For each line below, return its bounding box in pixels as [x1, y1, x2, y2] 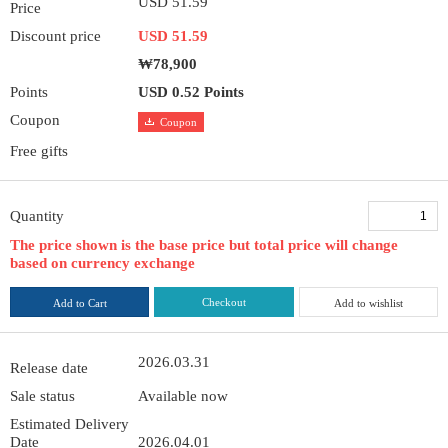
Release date [10, 359, 88, 376]
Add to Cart [52, 296, 107, 309]
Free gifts [10, 142, 68, 159]
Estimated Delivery [10, 415, 129, 432]
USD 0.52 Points [138, 84, 245, 100]
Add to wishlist [333, 296, 403, 309]
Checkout [201, 295, 246, 308]
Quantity [10, 207, 64, 224]
